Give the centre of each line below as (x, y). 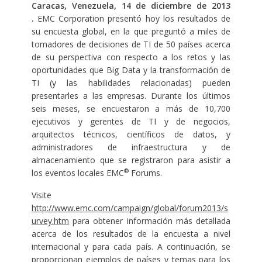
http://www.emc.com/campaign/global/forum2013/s (130, 208)
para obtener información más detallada (150, 221)
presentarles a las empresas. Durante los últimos (131, 96)
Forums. (145, 173)
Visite (41, 195)
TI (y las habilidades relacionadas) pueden (131, 83)
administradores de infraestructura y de (131, 147)
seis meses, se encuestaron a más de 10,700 (131, 109)
